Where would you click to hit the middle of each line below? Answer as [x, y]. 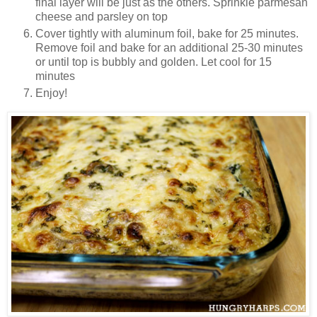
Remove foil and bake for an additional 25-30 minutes [169, 48]
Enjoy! [51, 93]
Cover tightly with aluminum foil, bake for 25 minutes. [167, 34]
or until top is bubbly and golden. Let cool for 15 [154, 62]
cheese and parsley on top [102, 17]
